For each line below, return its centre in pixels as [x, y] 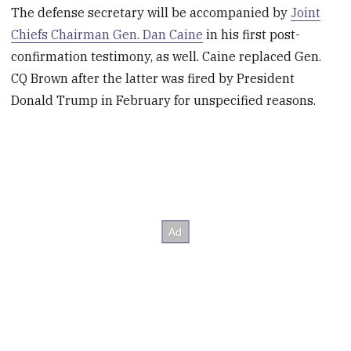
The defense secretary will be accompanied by [151, 13]
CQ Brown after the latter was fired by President [153, 79]
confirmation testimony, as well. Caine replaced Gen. [166, 57]
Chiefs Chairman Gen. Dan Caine [107, 35]
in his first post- [252, 35]
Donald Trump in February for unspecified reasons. [164, 101]
